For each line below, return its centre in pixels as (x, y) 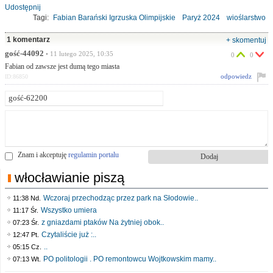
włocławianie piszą (69, 177)
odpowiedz (236, 76)
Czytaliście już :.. (69, 234)
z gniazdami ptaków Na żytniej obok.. (103, 222)
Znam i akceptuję (43, 154)
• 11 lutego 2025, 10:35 (79, 53)
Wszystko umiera (69, 210)
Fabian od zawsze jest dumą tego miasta (62, 66)
